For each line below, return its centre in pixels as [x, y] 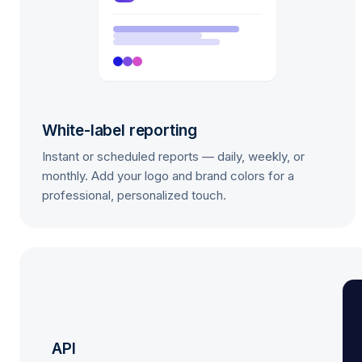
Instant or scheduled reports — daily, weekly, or [173, 156]
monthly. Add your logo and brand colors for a [168, 176]
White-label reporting [120, 130]
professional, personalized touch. [134, 195]
